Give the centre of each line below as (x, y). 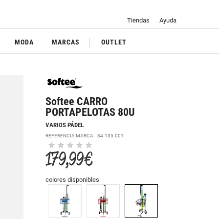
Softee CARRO (77, 101)
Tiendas (138, 21)
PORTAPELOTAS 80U (90, 112)
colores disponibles (73, 179)
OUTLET (114, 42)
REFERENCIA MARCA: (72, 135)
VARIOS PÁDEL (65, 125)
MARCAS (66, 42)
